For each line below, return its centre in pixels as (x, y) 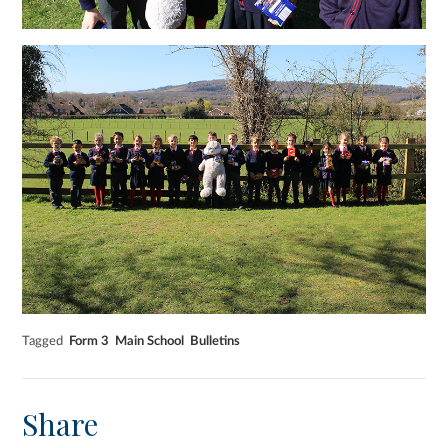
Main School (150, 340)
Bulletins (215, 340)
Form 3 (89, 340)
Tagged (43, 340)
